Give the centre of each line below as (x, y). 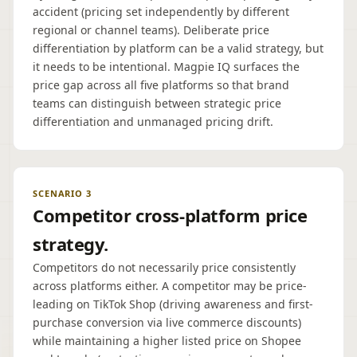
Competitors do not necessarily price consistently (164, 267)
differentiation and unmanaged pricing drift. (153, 122)
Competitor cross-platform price (170, 215)
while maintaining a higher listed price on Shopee (167, 341)
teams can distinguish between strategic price (157, 103)
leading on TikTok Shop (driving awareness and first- (173, 304)
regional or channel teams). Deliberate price (151, 30)
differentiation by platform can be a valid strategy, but (178, 48)
